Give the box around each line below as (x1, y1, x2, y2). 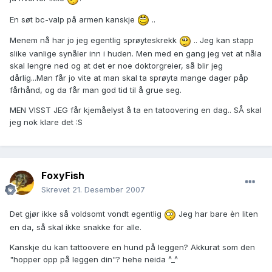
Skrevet (41, 185, 72, 195)
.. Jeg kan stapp (191, 35, 254, 46)
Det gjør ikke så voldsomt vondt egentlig (10, 209, 164, 219)
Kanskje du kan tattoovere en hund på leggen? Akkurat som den (10, 242, 255, 252)
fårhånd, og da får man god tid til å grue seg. (10, 84, 182, 95)
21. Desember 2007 (72, 185, 145, 195)
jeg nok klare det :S (10, 117, 83, 127)
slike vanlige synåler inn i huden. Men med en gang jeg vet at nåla (10, 48, 262, 58)
